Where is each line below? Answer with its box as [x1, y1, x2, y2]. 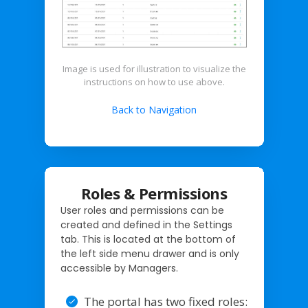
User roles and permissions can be [60, 203, 224, 217]
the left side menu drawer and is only [60, 246, 239, 261]
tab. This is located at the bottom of [60, 232, 236, 246]
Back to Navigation [111, 102, 197, 116]
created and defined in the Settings [60, 217, 232, 232]
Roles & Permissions [80, 182, 228, 203]
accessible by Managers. [60, 261, 178, 275]
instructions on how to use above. [83, 75, 225, 88]
